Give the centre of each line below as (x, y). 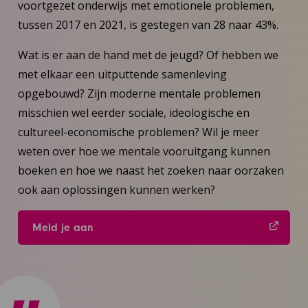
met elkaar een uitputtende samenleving (122, 74)
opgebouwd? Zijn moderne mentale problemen (139, 93)
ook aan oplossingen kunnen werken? (116, 189)
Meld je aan (63, 227)
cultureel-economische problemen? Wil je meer (138, 132)
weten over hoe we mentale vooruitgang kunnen (144, 151)
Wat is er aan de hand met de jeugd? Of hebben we (148, 55)
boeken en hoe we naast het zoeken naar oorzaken (151, 170)
